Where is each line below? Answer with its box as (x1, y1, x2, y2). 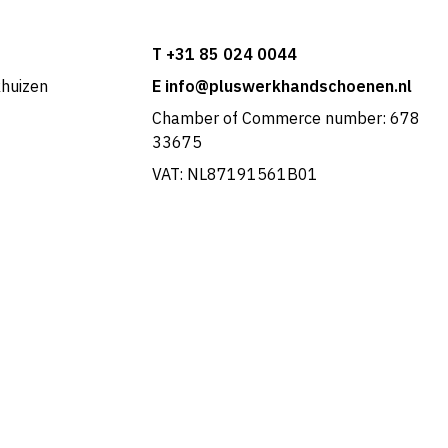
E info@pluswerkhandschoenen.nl (151, 76, 412, 97)
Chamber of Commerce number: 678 (151, 108, 420, 129)
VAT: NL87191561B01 (151, 164, 318, 185)
